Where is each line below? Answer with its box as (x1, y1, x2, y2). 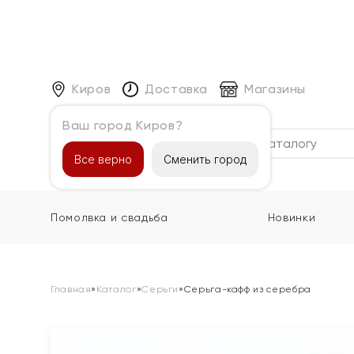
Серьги (141, 284, 179, 295)
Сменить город (164, 152, 247, 166)
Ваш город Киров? (62, 117, 183, 133)
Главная (51, 284, 92, 295)
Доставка (144, 81, 209, 96)
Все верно (74, 152, 132, 166)
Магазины (243, 81, 307, 96)
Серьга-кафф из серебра (183, 284, 311, 295)
